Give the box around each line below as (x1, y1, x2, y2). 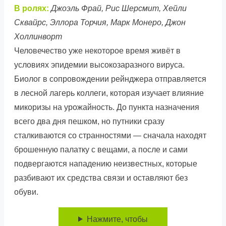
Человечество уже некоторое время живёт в (14, 46, 181, 55)
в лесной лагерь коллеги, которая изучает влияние (14, 88, 204, 97)
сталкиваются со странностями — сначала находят (14, 131, 206, 140)
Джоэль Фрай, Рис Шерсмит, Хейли (51, 4, 187, 13)
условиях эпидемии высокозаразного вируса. (14, 60, 185, 69)
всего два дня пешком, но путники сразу (14, 117, 164, 126)
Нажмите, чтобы (86, 214, 148, 223)
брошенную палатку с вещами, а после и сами (14, 145, 188, 154)
